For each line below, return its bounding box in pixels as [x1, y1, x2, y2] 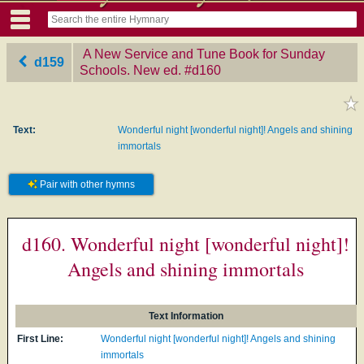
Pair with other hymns [37, 178, 135, 190]
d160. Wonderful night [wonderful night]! [21, 230, 349, 257]
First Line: [17, 332, 64, 344]
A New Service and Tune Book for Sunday [83, 46, 325, 61]
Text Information [149, 310, 224, 322]
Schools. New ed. [80, 63, 181, 77]
